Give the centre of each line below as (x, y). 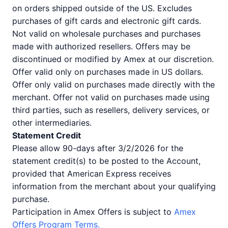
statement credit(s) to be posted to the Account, (106, 161)
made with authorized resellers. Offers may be (101, 46)
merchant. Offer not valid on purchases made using (111, 97)
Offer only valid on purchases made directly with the (113, 84)
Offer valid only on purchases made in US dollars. (108, 72)
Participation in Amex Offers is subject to (93, 212)
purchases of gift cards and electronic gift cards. (107, 21)
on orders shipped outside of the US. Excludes (102, 8)
